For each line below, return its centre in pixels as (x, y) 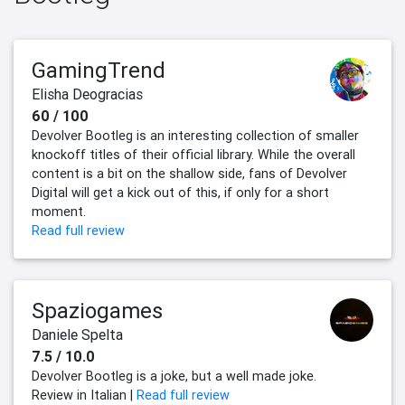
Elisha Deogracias (87, 94)
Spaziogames (97, 311)
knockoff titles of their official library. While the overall (193, 155)
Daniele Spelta (77, 335)
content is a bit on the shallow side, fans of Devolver (189, 174)
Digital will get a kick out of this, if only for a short (180, 193)
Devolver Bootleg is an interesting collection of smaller (195, 136)
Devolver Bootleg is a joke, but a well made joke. (174, 377)
